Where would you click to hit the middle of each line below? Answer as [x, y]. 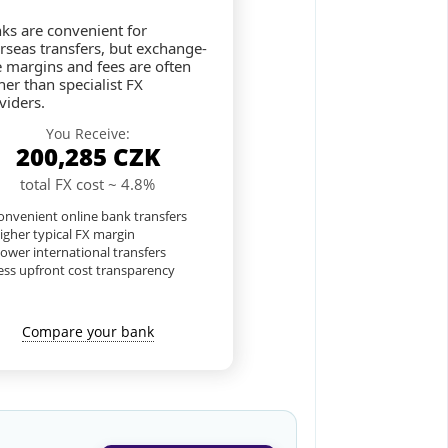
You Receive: [87, 134]
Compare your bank [87, 332]
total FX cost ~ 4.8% [87, 184]
